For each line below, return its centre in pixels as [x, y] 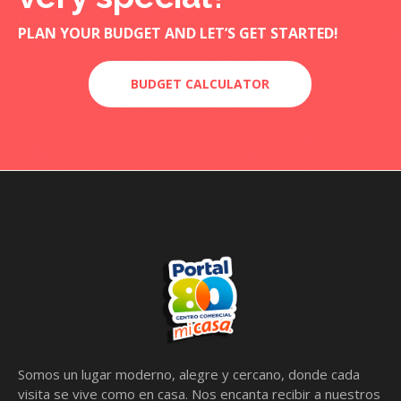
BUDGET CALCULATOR [200, 84]
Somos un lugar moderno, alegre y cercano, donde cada [189, 375]
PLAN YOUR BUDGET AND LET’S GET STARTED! [178, 34]
